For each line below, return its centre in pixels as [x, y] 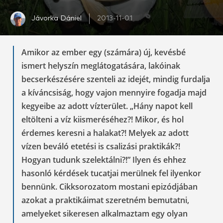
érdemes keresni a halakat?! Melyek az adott [105, 133]
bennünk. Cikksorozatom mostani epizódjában [110, 186]
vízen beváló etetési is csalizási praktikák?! [101, 146]
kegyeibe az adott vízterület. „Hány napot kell [107, 106]
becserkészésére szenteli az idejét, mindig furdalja [116, 79]
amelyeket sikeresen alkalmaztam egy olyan [105, 213]
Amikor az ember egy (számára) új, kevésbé [104, 52]
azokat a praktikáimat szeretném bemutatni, [105, 200]
